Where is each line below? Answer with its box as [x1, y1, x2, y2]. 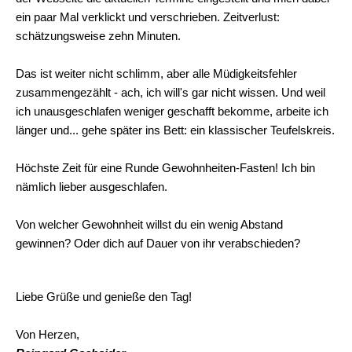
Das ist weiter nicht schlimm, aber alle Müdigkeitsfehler [16, 67, 297, 80]
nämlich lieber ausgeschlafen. [16, 180, 167, 193]
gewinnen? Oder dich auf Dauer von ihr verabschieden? [16, 236, 300, 250]
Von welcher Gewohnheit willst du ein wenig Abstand [16, 218, 283, 231]
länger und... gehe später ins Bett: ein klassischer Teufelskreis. [16, 123, 335, 137]
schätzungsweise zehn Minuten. [16, 29, 181, 42]
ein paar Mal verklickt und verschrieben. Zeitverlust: [16, 10, 280, 24]
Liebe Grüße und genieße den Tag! [16, 290, 192, 303]
